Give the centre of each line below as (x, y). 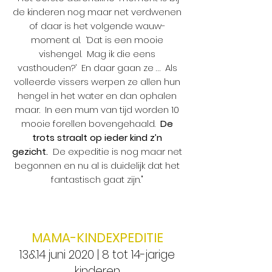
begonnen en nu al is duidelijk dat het (97, 165)
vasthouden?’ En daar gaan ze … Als (97, 68)
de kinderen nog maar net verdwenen (97, 12)
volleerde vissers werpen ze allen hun (97, 82)
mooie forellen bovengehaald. (91, 124)
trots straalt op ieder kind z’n (97, 138)
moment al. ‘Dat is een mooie (97, 40)
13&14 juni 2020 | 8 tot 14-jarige (97, 255)
